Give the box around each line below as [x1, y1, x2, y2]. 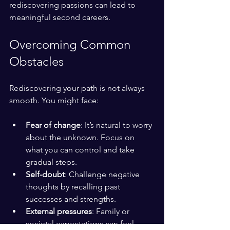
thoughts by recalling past [26, 182, 122, 191]
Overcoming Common [9, 37, 133, 52]
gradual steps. [26, 157, 77, 167]
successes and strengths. [26, 194, 116, 204]
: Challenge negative [65, 169, 142, 179]
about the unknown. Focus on [26, 132, 137, 142]
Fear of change [26, 120, 81, 130]
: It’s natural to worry [81, 120, 154, 130]
